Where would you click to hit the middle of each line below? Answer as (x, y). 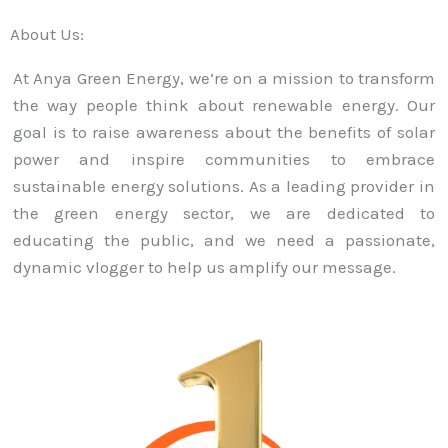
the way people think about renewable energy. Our (224, 104)
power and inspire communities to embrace (224, 158)
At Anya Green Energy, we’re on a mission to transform (224, 77)
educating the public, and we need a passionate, (224, 239)
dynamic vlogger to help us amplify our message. (204, 266)
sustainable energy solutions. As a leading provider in (224, 185)
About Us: (47, 33)
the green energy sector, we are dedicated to (224, 212)
